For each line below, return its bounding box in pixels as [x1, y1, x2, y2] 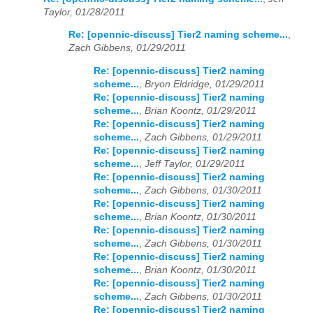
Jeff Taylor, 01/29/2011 [145, 158, 245, 169]
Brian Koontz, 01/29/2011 [145, 105, 256, 116]
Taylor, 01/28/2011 [43, 6, 125, 17]
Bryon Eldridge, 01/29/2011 [145, 78, 265, 89]
